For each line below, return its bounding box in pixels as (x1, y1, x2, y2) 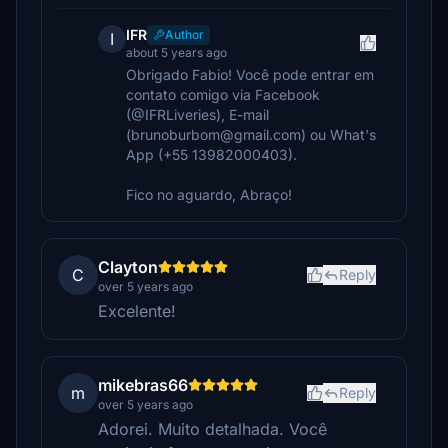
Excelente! (98, 301, 176, 321)
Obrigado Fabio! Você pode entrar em (126, 66, 374, 83)
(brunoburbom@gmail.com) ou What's (126, 126, 376, 143)
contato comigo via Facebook (126, 86, 320, 103)
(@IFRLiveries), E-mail (126, 106, 269, 123)
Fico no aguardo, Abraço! (126, 186, 292, 203)
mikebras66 (98, 375, 188, 395)
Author (165, 27, 204, 42)
